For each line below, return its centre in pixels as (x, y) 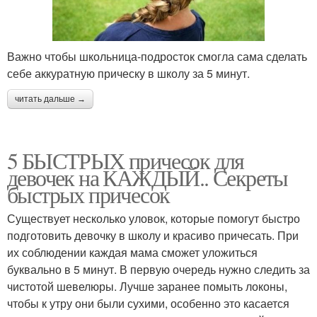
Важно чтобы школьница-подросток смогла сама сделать (157, 56)
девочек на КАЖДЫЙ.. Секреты (148, 177)
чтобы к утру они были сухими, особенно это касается (148, 303)
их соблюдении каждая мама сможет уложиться (132, 252)
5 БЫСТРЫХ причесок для (126, 160)
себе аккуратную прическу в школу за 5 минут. (128, 73)
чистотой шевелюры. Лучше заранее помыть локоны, (147, 286)
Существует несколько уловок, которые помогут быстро (154, 218)
